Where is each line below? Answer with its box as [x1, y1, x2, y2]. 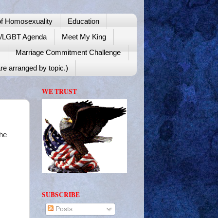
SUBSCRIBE [42, 190, 80, 200]
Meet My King [62, 33, 106, 41]
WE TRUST [42, 86, 77, 96]
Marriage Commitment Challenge [16, 48, 121, 57]
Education [67, 17, 99, 26]
